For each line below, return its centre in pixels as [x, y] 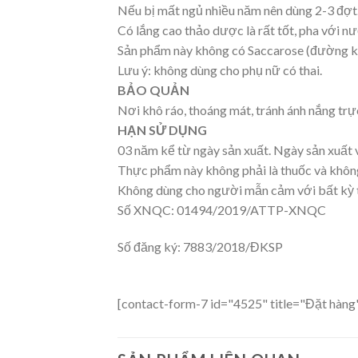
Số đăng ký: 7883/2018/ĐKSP [200, 246]
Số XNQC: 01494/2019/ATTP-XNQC [222, 210]
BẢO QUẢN [153, 90]
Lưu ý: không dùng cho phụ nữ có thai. [220, 70]
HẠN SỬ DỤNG [162, 130]
